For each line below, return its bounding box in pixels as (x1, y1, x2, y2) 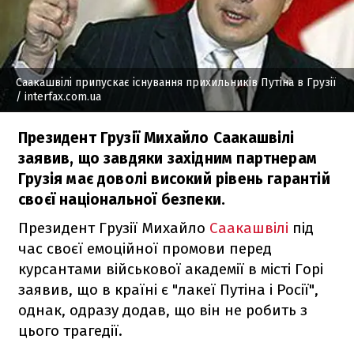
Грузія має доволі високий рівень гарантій (18, 169, 330, 188)
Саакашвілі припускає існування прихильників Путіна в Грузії (16, 75, 336, 89)
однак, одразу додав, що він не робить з (18, 300, 307, 319)
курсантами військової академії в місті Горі (18, 259, 323, 278)
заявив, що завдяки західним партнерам (18, 149, 318, 168)
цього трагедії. (18, 321, 122, 340)
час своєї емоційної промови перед (18, 239, 272, 258)
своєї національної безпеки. (18, 190, 226, 209)
